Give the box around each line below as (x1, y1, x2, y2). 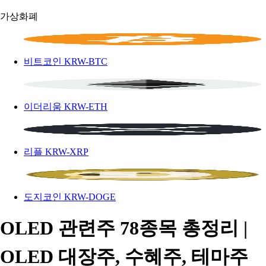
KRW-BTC (64, 56, 107, 66)
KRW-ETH (64, 102, 107, 112)
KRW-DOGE (64, 192, 116, 202)
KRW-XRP (45, 147, 88, 157)
